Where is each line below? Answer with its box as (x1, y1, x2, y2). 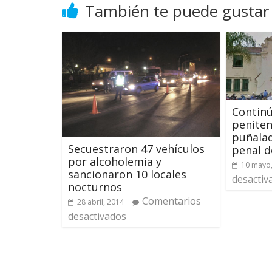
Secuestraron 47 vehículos (68, 141, 205, 157)
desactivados (68, 209, 126, 223)
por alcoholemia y (68, 154, 161, 169)
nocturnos (68, 180, 122, 195)
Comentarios (142, 194, 201, 208)
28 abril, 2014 (77, 197, 124, 208)
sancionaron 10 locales (68, 167, 186, 182)
